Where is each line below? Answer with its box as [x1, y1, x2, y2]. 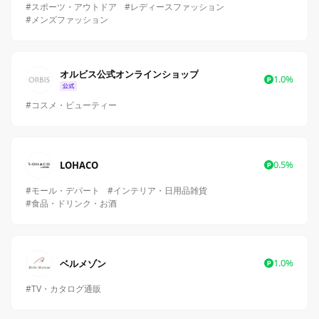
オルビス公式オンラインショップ [60, 67, 199, 80]
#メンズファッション [26, 14, 108, 26]
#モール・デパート [26, 184, 100, 197]
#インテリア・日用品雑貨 [108, 184, 207, 197]
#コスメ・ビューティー [26, 99, 117, 112]
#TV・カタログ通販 [26, 283, 101, 296]
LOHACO [60, 159, 98, 172]
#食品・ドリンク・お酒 [26, 197, 117, 210]
